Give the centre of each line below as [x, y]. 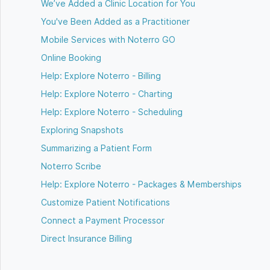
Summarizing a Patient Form [97, 148]
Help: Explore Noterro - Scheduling [112, 112]
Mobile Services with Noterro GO [108, 40]
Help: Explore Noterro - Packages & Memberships [142, 184]
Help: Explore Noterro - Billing [101, 76]
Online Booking [71, 58]
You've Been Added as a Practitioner [116, 22]
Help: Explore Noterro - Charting [107, 94]
